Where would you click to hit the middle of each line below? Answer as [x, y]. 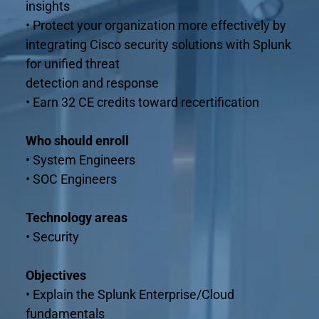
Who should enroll [77, 140]
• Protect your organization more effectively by [156, 25]
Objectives [56, 275]
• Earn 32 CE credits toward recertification [142, 102]
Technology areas [76, 217]
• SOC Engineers [71, 179]
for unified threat [72, 63]
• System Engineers [80, 159]
